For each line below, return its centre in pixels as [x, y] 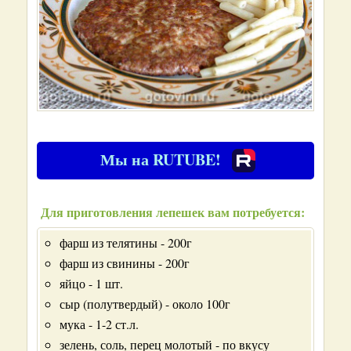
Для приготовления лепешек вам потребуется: [173, 212]
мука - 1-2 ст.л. [99, 324]
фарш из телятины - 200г [126, 242]
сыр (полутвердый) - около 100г [145, 304]
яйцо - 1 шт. [91, 283]
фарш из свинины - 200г [125, 263]
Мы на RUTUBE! [160, 159]
